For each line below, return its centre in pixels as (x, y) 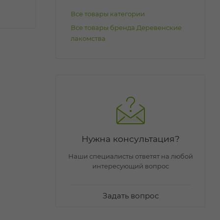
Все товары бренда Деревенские (126, 27)
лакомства (88, 38)
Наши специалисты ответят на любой (130, 156)
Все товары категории (108, 14)
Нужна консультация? (130, 138)
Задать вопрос (130, 195)
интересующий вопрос (130, 166)
